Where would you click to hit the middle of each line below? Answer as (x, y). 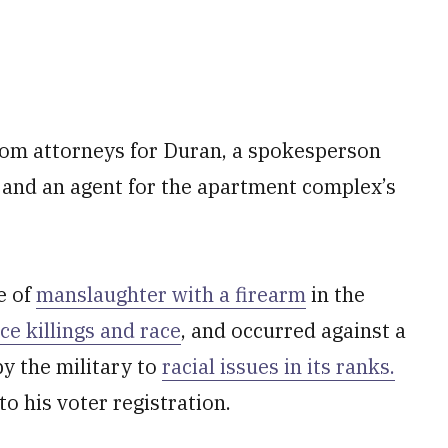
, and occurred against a (293, 330)
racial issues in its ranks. (278, 366)
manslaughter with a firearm (171, 294)
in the (335, 294)
